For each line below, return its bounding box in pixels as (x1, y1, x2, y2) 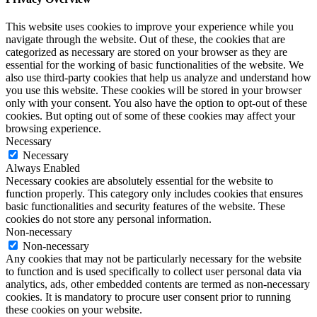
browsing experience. (6, 122, 101, 135)
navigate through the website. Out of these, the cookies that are (6, 33, 285, 46)
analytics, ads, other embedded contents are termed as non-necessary (6, 278, 310, 291)
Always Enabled (6, 162, 80, 175)
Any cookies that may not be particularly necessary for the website (6, 253, 301, 265)
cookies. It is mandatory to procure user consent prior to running (6, 291, 291, 304)
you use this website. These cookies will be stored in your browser (6, 84, 301, 97)
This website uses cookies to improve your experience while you (6, 21, 294, 33)
